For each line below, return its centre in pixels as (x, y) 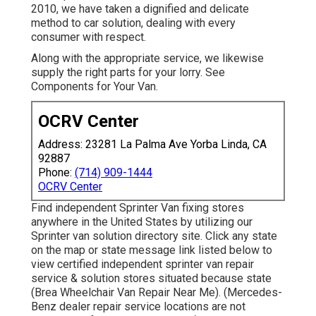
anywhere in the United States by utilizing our (142, 221)
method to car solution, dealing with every (133, 23)
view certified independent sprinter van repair (142, 264)
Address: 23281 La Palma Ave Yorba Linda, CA (152, 144)
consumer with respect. (89, 37)
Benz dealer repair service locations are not (138, 306)
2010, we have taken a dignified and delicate (140, 8)
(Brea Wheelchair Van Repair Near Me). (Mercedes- (157, 292)
